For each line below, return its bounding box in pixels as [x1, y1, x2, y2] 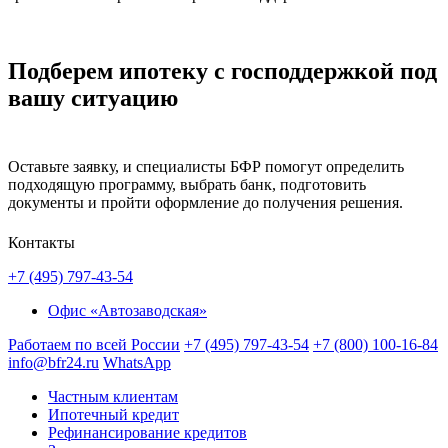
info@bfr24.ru [8, 353, 99, 371]
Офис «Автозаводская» [48, 301, 207, 319]
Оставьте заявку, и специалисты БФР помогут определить [8, 158, 404, 176]
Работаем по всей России [8, 335, 180, 353]
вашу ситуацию [8, 84, 178, 111]
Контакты [8, 233, 75, 251]
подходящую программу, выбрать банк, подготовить [8, 176, 366, 194]
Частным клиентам [48, 387, 178, 405]
